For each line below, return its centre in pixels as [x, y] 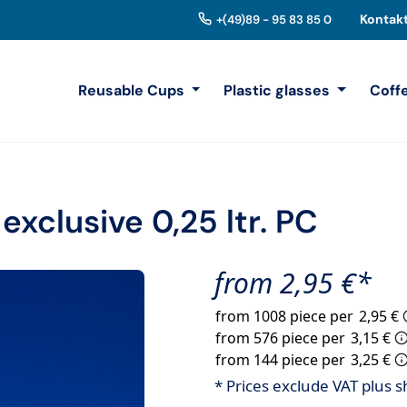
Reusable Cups [133, 90]
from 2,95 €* [293, 283]
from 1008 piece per [286, 316]
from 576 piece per [282, 338]
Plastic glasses [279, 90]
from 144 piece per [282, 360]
